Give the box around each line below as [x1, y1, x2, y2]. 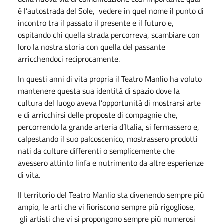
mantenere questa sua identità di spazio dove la [18, 84, 180, 97]
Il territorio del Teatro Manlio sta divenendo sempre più [18, 188, 204, 201]
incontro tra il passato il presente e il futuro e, [18, 16, 174, 29]
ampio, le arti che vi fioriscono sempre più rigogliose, [18, 200, 195, 213]
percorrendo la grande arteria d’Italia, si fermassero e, [18, 120, 199, 133]
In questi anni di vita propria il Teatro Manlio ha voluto [18, 72, 202, 85]
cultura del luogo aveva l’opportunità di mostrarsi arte [18, 96, 201, 109]
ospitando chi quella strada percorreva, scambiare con [18, 28, 200, 41]
